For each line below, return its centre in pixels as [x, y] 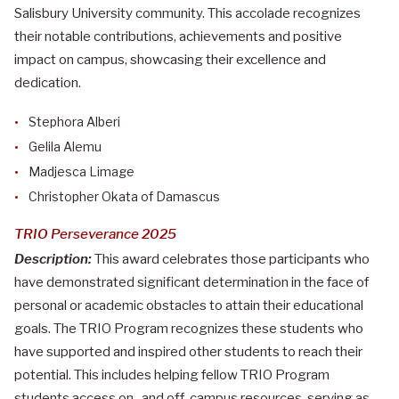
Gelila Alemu [65, 146]
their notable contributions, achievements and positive [178, 36]
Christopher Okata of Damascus [124, 196]
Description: [53, 259]
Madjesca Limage [81, 171]
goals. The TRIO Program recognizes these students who [189, 328]
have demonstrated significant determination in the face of [191, 282]
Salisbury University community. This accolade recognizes [187, 13]
